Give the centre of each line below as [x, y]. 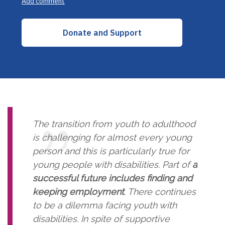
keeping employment [78, 192]
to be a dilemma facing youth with [105, 205]
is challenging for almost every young [112, 138]
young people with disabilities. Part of [113, 165]
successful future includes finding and [113, 178]
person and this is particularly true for [111, 151]
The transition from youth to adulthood [114, 124]
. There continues [160, 192]
